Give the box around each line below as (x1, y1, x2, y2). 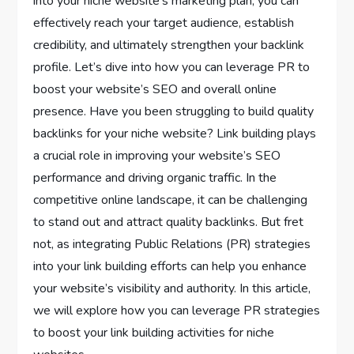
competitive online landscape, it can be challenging (33, 191, 308, 209)
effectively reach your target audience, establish (33, 14, 295, 32)
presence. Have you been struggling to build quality (33, 103, 314, 121)
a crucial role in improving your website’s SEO (33, 147, 281, 165)
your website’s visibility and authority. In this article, (33, 280, 311, 298)
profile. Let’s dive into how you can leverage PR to (33, 58, 311, 77)
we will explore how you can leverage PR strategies (33, 302, 321, 320)
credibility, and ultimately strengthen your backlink (33, 36, 305, 55)
